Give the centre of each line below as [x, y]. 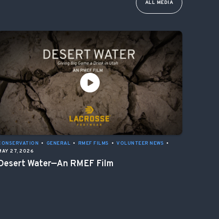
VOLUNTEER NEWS [140, 143]
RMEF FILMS [93, 143]
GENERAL [58, 143]
